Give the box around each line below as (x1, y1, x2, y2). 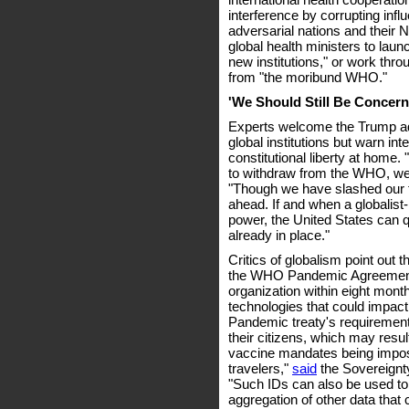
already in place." (228, 227, 330, 243)
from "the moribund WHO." (228, 69, 387, 85)
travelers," (228, 361, 292, 376)
